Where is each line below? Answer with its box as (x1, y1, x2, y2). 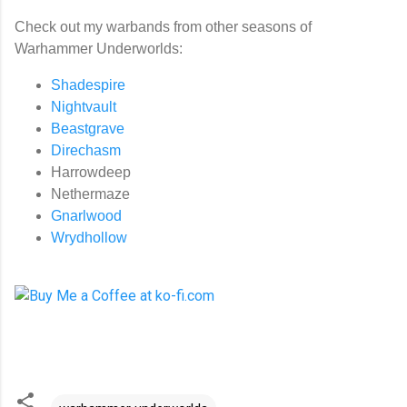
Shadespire (51, 76, 125, 93)
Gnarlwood (51, 207, 122, 223)
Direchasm (51, 142, 121, 158)
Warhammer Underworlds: (15, 40, 183, 56)
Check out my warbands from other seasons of (15, 18, 312, 35)
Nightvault (51, 98, 116, 114)
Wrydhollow (51, 229, 127, 245)
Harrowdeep (51, 164, 131, 180)
